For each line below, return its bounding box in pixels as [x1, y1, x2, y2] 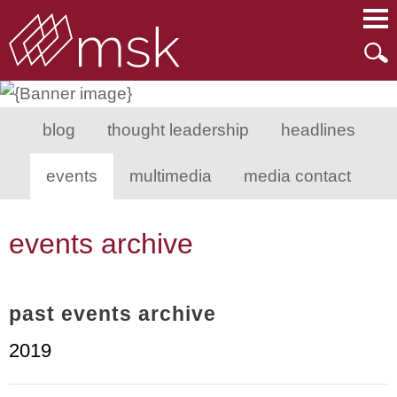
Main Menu [100, 12, 185, 31]
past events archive [9, 302, 216, 325]
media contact [244, 167, 351, 185]
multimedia [129, 167, 212, 185]
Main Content [83, 12, 185, 31]
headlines [280, 121, 355, 139]
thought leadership [106, 121, 249, 139]
